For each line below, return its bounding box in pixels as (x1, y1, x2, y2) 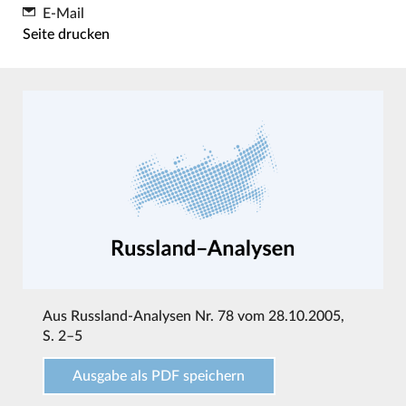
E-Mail (42, 5, 84, 21)
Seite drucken (22, 26, 110, 42)
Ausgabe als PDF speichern (72, 369, 246, 384)
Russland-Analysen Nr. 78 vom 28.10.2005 (70, 309, 341, 324)
